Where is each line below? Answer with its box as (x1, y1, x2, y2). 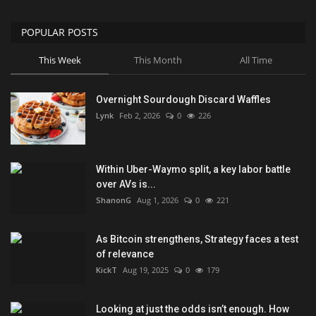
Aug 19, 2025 (123, 264, 169, 275)
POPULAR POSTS (21, 25, 98, 39)
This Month (133, 53, 182, 66)
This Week (38, 53, 81, 66)
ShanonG (96, 194, 131, 205)
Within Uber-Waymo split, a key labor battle (96, 163, 291, 175)
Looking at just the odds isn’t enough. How (96, 303, 289, 315)
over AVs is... (96, 178, 156, 190)
